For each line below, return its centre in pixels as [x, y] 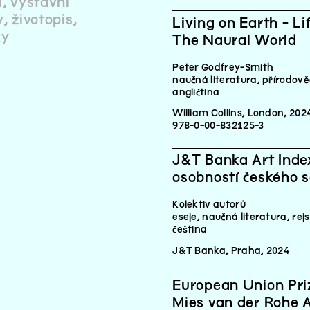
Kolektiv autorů [209, 205]
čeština [190, 230]
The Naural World [235, 40]
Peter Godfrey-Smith [223, 67]
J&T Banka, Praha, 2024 [231, 250]
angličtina [196, 92]
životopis [43, 20]
